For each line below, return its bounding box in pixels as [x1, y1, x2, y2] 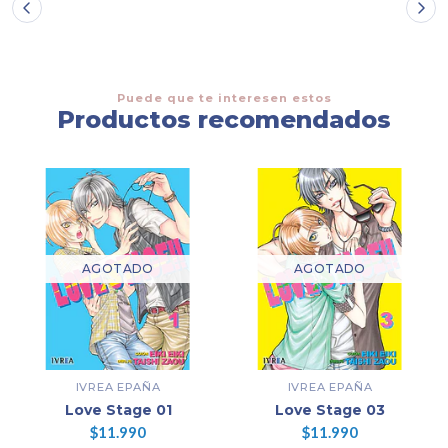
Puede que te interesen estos [116, 90, 332, 105]
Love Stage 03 [275, 400, 385, 419]
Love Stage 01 [64, 400, 172, 419]
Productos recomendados [57, 104, 391, 134]
